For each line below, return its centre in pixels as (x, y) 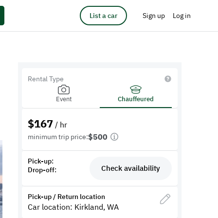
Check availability (130, 168)
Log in (182, 16)
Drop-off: (42, 170)
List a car (103, 16)
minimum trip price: (58, 137)
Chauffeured (136, 99)
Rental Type (46, 79)
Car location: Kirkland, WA (73, 207)
